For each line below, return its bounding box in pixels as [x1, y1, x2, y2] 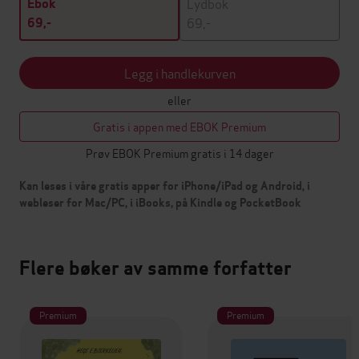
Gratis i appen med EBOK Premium [93, 118, 266, 135]
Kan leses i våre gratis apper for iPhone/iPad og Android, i [19, 179, 310, 194]
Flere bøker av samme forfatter [19, 256, 292, 281]
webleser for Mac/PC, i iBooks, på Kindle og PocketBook [19, 196, 301, 211]
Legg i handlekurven [123, 63, 236, 83]
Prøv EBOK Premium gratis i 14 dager [85, 144, 274, 162]
